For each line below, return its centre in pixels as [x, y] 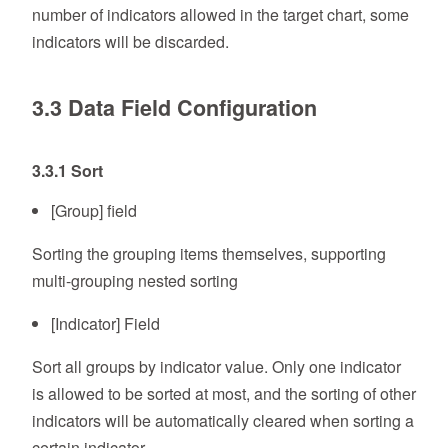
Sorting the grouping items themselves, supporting [209, 254]
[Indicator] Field [106, 324]
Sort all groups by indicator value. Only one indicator [216, 367]
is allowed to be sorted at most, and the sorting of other [224, 394]
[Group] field [94, 211]
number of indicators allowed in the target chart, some [220, 15]
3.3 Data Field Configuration [174, 108]
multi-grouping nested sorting [135, 281]
